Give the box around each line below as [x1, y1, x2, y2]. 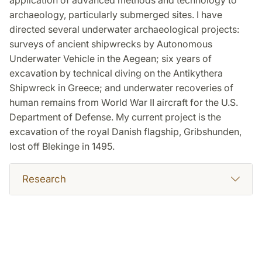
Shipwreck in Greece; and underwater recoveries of [9, 82, 233, 94]
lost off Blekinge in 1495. [9, 140, 115, 153]
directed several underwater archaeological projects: [9, 23, 239, 36]
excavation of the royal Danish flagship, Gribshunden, [9, 126, 242, 138]
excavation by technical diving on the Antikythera [9, 67, 223, 80]
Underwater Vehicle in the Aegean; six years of [9, 53, 212, 65]
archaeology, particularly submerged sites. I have [9, 9, 222, 21]
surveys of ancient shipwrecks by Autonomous [9, 38, 212, 50]
